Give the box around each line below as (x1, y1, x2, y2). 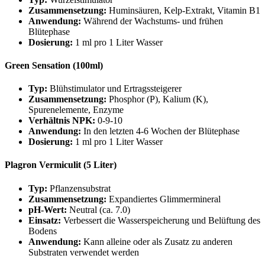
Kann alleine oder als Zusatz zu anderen (81, 236, 232, 247)
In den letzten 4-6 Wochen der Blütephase (81, 126, 240, 137)
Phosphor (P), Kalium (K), (106, 94, 208, 105)
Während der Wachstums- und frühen (81, 15, 223, 26)
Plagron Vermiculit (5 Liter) (5, 160, 117, 170)
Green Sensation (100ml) (5, 60, 103, 70)
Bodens (28, 225, 57, 236)
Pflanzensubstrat (47, 183, 111, 193)
